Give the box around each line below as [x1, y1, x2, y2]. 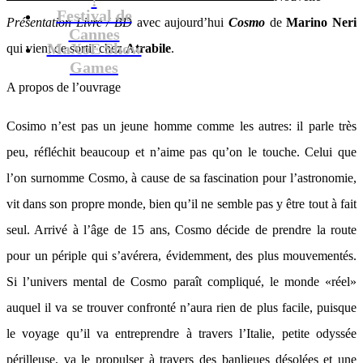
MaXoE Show [46, 40, 142, 58]
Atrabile [126, 41, 171, 55]
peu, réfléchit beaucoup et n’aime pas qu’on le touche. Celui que [6, 145, 357, 159]
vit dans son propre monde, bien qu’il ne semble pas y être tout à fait [6, 197, 357, 211]
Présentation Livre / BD [6, 15, 132, 29]
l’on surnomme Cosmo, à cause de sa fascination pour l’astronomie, [6, 171, 357, 185]
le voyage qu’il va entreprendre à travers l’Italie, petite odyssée [6, 327, 357, 340]
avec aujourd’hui [132, 15, 228, 29]
